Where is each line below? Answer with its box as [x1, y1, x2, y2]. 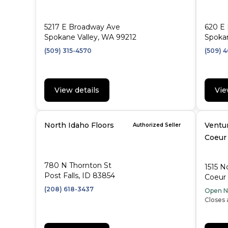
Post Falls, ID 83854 [44, 171, 115, 180]
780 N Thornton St [44, 161, 111, 170]
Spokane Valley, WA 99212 [44, 33, 136, 42]
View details [54, 85, 99, 95]
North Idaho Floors [44, 121, 114, 130]
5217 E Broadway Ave [44, 22, 120, 32]
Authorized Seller [133, 122, 181, 128]
